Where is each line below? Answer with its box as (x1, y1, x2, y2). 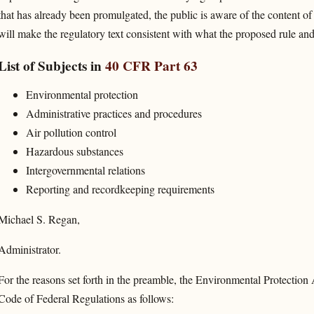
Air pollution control (25, 124, 116, 139)
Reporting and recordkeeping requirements (25, 181, 214, 196)
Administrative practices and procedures (25, 105, 202, 121)
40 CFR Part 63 (104, 55, 198, 76)
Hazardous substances (25, 143, 123, 158)
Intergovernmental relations (25, 162, 145, 177)
